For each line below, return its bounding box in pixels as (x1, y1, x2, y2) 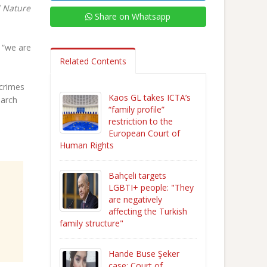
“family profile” (108, 104, 164, 115)
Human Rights (59, 139, 114, 151)
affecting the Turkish (108, 206, 187, 217)
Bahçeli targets (108, 170, 166, 181)
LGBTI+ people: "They (108, 182, 194, 193)
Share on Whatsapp (92, 11, 171, 22)
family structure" (59, 218, 123, 229)
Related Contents (59, 55, 126, 67)
